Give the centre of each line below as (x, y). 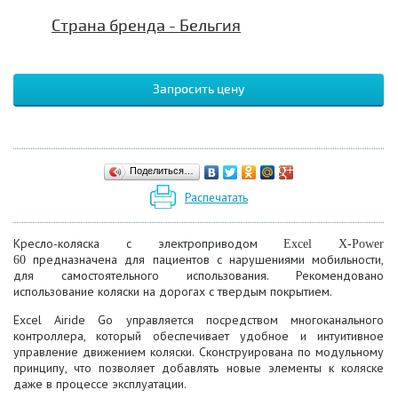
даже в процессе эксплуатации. (100, 383)
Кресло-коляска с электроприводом (149, 243)
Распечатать (216, 198)
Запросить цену (199, 89)
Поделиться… (162, 170)
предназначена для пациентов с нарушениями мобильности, (205, 259)
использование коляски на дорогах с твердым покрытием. (173, 291)
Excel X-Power (334, 243)
